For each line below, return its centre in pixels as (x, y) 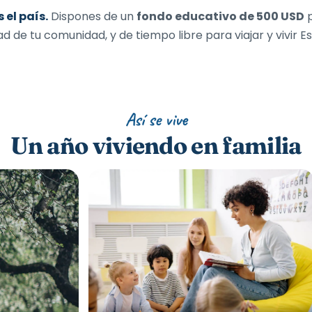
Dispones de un (92, 16)
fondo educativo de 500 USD (220, 16)
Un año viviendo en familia (156, 146)
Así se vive (156, 119)
